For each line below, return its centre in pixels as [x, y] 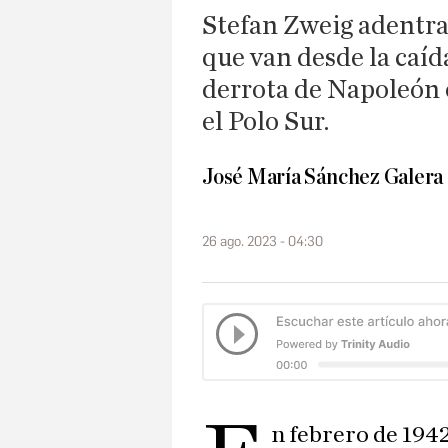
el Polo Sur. [265, 122]
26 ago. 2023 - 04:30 [262, 242]
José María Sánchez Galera [323, 177]
